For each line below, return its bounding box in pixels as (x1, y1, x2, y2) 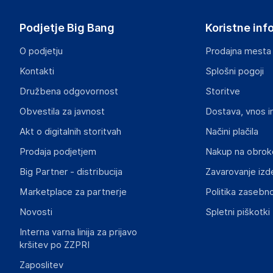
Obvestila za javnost (19, 106, 105, 117)
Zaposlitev (19, 260, 63, 271)
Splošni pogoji (205, 66, 264, 77)
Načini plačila (205, 126, 258, 137)
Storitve (205, 86, 240, 97)
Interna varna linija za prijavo (19, 227, 137, 238)
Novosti (19, 207, 52, 218)
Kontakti (19, 66, 54, 77)
